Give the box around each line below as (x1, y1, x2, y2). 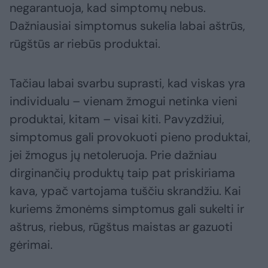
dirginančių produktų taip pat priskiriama (10, 165, 235, 181)
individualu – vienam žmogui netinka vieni (10, 93, 237, 109)
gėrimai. (10, 237, 53, 253)
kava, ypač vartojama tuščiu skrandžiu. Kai (10, 183, 241, 199)
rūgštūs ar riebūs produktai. (10, 36, 160, 52)
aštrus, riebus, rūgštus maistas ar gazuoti (10, 219, 233, 235)
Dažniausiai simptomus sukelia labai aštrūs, (10, 18, 245, 34)
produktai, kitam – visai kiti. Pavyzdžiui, (10, 111, 224, 127)
